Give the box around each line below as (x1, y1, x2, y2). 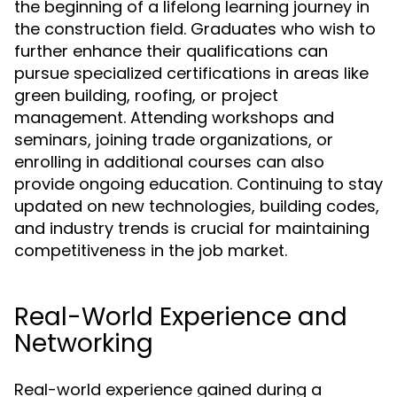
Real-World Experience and (14, 300, 347, 334)
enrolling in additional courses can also (14, 151, 324, 173)
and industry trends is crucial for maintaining (14, 217, 370, 239)
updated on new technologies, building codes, (14, 195, 379, 217)
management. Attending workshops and (14, 106, 334, 128)
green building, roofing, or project (14, 84, 278, 106)
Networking (14, 326, 153, 361)
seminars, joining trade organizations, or (14, 128, 333, 151)
